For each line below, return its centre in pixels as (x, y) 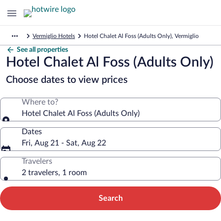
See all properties (42, 50)
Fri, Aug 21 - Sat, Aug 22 (64, 143)
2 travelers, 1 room (54, 173)
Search (110, 198)
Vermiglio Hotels (54, 36)
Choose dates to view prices (67, 80)
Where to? (40, 102)
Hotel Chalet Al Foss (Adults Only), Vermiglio (141, 36)
